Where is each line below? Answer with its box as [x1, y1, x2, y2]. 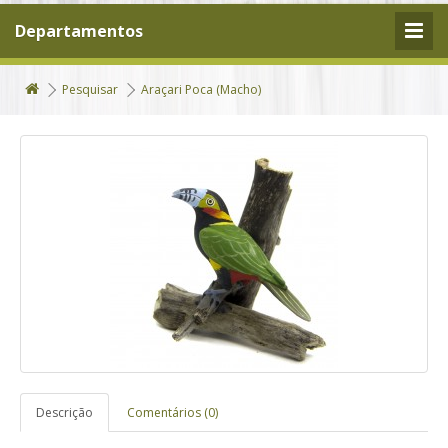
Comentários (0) [127, 404, 218, 421]
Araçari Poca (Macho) [141, 81, 261, 98]
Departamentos [15, 20, 143, 42]
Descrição [36, 404, 93, 421]
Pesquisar [62, 81, 118, 98]
